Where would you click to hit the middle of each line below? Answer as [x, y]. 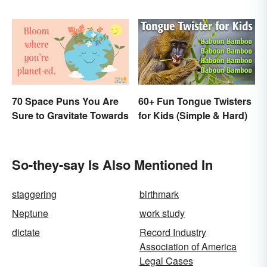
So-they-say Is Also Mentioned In [112, 165]
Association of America [188, 247]
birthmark [159, 194]
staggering [34, 194]
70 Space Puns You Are [65, 101]
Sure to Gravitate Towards [70, 116]
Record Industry [173, 232]
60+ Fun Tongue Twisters [195, 101]
